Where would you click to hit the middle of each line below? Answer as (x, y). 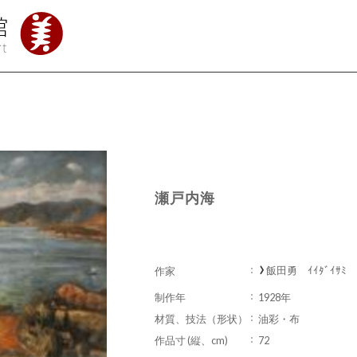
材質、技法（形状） (201, 319)
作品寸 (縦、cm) (191, 340)
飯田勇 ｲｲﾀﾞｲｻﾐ (306, 270)
